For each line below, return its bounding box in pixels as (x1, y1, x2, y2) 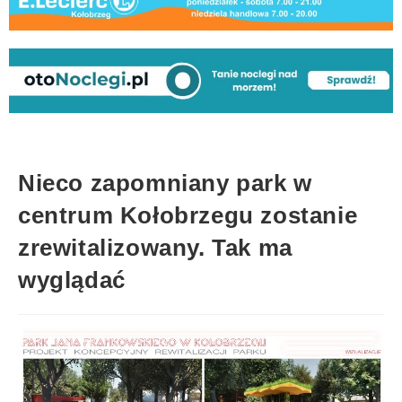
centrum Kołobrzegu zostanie (18, 201, 358, 229)
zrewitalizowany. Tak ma (18, 233, 293, 261)
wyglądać (18, 266, 126, 293)
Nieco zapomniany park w (18, 169, 312, 197)
